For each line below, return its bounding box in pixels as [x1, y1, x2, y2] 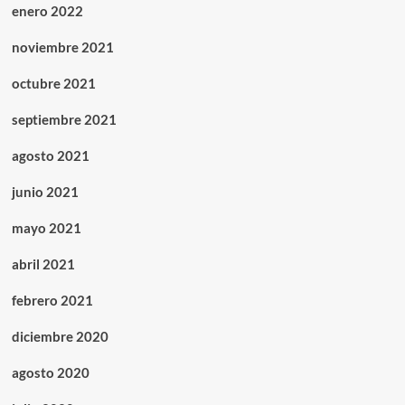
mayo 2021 [11, 220, 81, 237]
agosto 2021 [11, 147, 89, 165]
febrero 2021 [11, 292, 93, 309]
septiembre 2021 [11, 111, 117, 128]
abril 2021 [11, 256, 75, 273]
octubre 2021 [11, 75, 96, 92]
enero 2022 [11, 3, 83, 20]
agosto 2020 [11, 364, 89, 381]
